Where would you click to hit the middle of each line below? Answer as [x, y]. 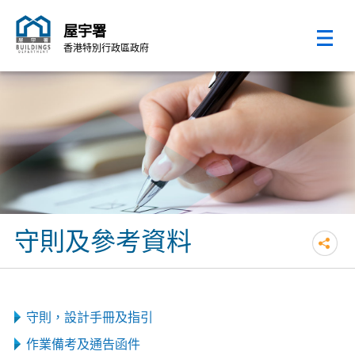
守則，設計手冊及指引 [89, 317]
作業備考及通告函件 [83, 344]
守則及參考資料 [103, 241]
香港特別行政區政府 [106, 48]
